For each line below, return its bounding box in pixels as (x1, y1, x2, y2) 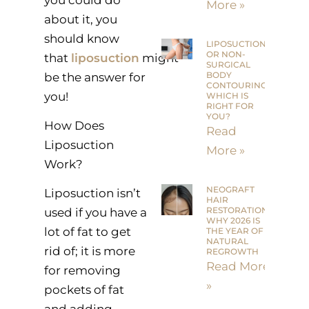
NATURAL (206, 236, 249, 247)
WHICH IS (206, 90, 249, 101)
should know (43, 31, 119, 46)
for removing (43, 263, 121, 278)
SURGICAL (206, 59, 251, 70)
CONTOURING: (206, 80, 270, 91)
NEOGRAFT (206, 184, 255, 195)
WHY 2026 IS (206, 215, 261, 226)
